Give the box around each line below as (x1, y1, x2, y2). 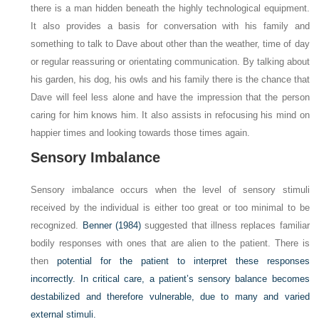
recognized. (31, 220, 83, 231)
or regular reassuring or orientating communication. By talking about (31, 56, 310, 68)
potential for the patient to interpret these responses (48, 256, 310, 267)
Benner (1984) (82, 220, 142, 231)
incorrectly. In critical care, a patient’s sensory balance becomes (31, 273, 310, 285)
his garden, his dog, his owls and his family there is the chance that (31, 74, 310, 85)
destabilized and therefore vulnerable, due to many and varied (31, 291, 310, 303)
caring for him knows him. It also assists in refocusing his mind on (31, 110, 310, 121)
